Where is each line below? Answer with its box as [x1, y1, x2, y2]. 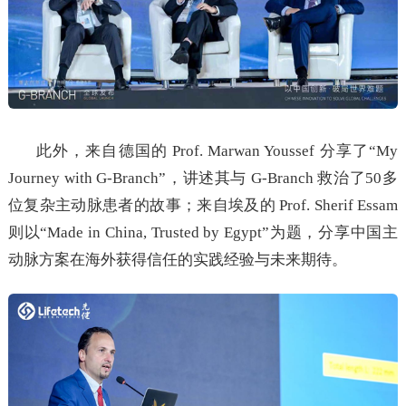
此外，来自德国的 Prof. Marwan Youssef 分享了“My [35, 142, 399, 160]
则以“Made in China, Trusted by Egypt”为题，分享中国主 [7, 224, 399, 242]
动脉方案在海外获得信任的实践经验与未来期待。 [7, 251, 347, 269]
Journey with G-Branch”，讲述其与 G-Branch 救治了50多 [7, 169, 399, 188]
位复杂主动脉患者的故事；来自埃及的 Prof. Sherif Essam [7, 197, 399, 215]
